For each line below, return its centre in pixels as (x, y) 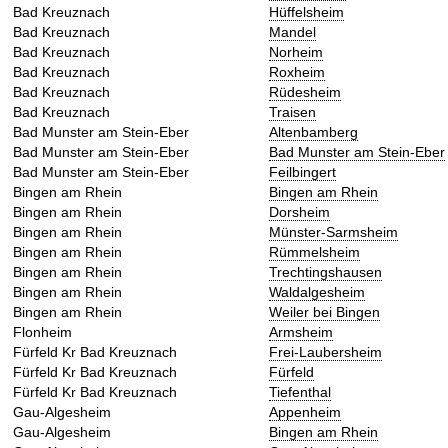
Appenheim (305, 412)
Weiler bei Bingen (324, 312)
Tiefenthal (300, 392)
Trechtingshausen (325, 272)
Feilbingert (302, 172)
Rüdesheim (305, 92)
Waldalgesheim (317, 292)
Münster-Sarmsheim (333, 232)
